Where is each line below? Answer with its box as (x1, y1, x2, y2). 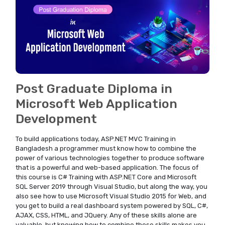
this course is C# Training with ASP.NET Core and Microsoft (16, 173, 196, 181)
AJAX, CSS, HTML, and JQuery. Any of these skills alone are (16, 211, 197, 219)
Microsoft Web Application (16, 96, 177, 111)
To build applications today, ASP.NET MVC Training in (16, 135, 176, 143)
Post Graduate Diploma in (16, 81, 172, 96)
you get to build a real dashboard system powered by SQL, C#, (16, 202, 208, 210)
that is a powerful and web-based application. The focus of (16, 164, 198, 172)
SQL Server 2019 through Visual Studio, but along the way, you (16, 183, 207, 191)
